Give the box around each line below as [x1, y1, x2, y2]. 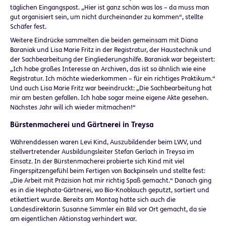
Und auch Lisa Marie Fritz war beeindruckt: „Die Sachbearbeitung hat [10, 84, 212, 92]
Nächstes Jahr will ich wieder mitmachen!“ [10, 103, 136, 111]
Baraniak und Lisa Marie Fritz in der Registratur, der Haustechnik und [10, 46, 211, 53]
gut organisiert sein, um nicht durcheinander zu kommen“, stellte [10, 13, 203, 21]
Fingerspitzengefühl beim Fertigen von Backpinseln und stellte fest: [10, 167, 205, 175]
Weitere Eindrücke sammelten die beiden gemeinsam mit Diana [10, 36, 198, 44]
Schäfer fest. [10, 23, 46, 30]
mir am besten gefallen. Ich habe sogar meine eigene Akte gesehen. [10, 94, 208, 101]
